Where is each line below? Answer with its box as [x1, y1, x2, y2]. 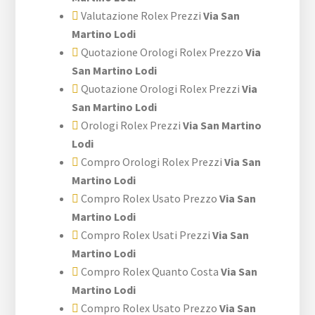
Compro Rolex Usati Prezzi [79, 227, 211, 242]
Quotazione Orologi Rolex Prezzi [79, 81, 240, 96]
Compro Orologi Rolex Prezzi [79, 154, 223, 169]
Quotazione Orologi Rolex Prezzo [79, 44, 244, 59]
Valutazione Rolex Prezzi [79, 8, 202, 22]
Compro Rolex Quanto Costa [79, 264, 219, 278]
